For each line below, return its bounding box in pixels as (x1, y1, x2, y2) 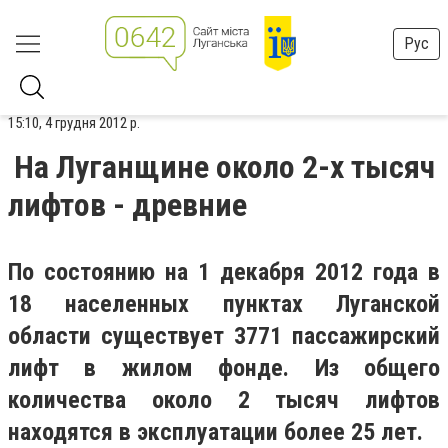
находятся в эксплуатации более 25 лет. (8, 418, 423, 446)
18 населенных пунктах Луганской (8, 290, 440, 318)
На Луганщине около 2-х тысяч (14, 148, 435, 186)
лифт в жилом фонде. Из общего (8, 354, 440, 382)
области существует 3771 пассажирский (8, 322, 440, 350)
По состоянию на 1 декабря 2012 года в (8, 258, 440, 286)
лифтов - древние (8, 186, 247, 224)
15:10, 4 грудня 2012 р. (8, 114, 140, 132)
